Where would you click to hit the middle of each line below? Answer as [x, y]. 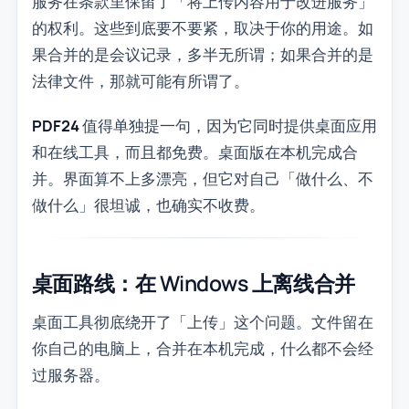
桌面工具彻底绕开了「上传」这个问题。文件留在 [202, 321]
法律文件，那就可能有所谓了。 [140, 81]
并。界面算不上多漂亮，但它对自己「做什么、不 [202, 179]
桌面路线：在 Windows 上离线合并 [193, 283]
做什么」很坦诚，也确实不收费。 [148, 205]
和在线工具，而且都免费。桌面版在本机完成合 [194, 152]
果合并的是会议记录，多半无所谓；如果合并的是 [202, 55]
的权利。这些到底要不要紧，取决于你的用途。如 [202, 28]
